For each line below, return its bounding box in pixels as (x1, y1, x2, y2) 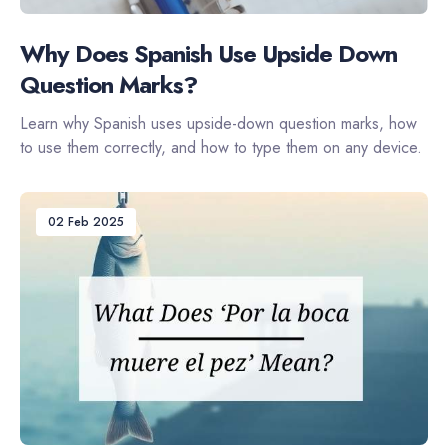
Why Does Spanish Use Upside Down (20, 36, 397, 72)
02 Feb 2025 (48, 213, 124, 232)
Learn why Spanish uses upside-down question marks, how (20, 112, 417, 136)
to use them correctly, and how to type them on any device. (20, 136, 422, 160)
